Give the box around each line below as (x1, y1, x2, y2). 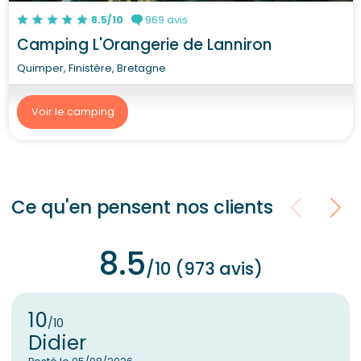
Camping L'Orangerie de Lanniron (17, 33, 272, 56)
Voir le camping (31, 105, 114, 118)
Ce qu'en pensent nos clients (11, 194, 273, 220)
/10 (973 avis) (145, 257, 263, 280)
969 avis (142, 12, 188, 27)
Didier (28, 329, 86, 357)
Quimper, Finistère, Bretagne (17, 60, 166, 75)
